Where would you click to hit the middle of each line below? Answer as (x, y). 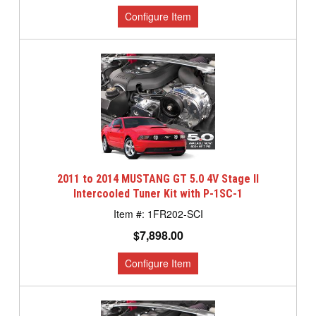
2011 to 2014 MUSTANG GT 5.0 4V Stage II (158, 179)
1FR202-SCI (175, 214)
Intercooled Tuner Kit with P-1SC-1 (158, 194)
